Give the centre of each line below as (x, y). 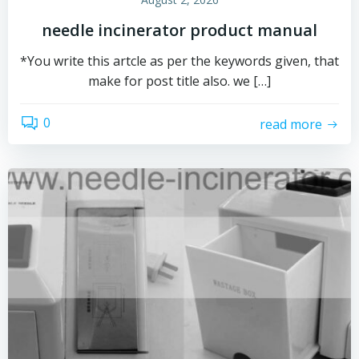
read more (291, 124)
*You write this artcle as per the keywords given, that (179, 61)
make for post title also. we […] (179, 81)
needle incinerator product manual (179, 30)
